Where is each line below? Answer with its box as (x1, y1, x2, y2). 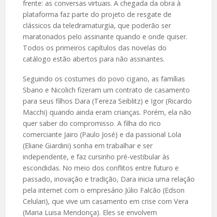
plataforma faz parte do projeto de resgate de (22, 10, 171, 19)
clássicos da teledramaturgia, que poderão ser (22, 21, 171, 30)
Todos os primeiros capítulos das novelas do (22, 43, 167, 52)
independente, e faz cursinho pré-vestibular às (22, 152, 170, 161)
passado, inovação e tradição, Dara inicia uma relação (22, 174, 195, 184)
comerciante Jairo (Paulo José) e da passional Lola (22, 129, 181, 139)
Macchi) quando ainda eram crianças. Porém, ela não (22, 107, 191, 117)
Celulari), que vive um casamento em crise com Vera (22, 196, 188, 206)
